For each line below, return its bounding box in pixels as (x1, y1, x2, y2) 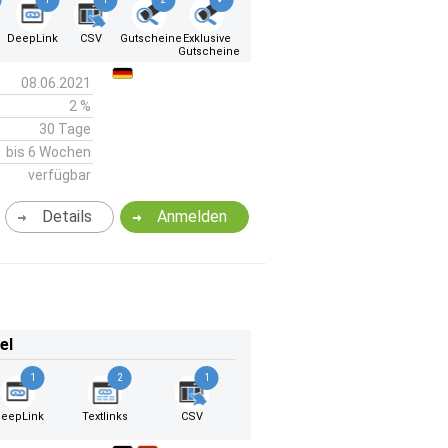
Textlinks (82, 410, 129, 423)
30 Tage (38, 121, 91, 137)
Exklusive (182, 32, 231, 45)
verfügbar (27, 167, 91, 183)
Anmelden (157, 207, 228, 226)
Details (41, 207, 92, 226)
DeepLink (7, 32, 59, 45)
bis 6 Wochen (5, 144, 91, 160)
